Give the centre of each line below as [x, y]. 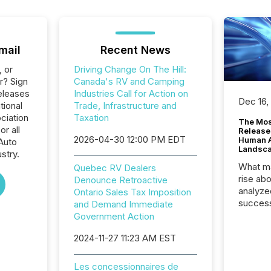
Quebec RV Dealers [115, 168]
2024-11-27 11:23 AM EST [125, 238]
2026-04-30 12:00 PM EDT [129, 139]
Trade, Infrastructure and [125, 106]
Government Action [114, 216]
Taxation [91, 118]
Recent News [135, 50]
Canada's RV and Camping [129, 81]
